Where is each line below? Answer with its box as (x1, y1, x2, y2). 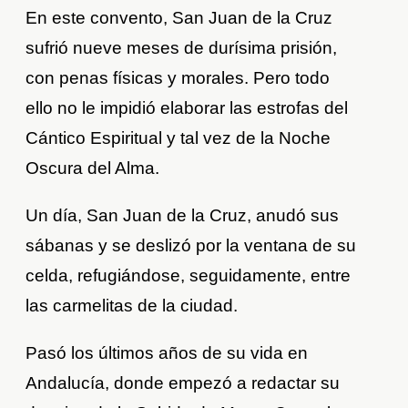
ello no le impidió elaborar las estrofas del (25, 98, 349, 118)
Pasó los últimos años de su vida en (25, 343, 309, 363)
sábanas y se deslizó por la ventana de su (25, 236, 357, 256)
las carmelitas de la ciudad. (25, 296, 239, 316)
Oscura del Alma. (25, 158, 160, 178)
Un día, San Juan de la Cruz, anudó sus (25, 206, 340, 226)
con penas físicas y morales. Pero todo (25, 68, 331, 88)
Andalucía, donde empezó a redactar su (25, 373, 341, 393)
